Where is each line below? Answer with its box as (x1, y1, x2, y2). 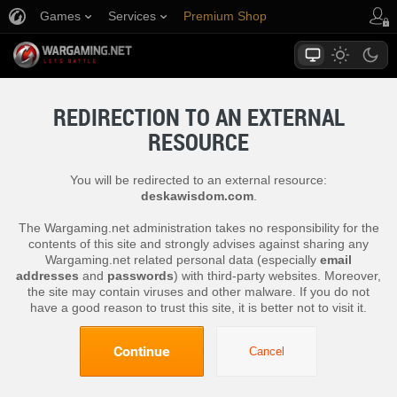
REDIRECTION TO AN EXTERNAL (52, 101, 345, 133)
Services (108, 9, 156, 23)
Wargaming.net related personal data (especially (45, 253, 320, 267)
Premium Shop (183, 9, 267, 23)
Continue (113, 341, 170, 361)
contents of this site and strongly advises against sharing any (28, 237, 369, 251)
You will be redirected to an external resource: (70, 173, 327, 187)
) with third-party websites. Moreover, (174, 269, 381, 283)
